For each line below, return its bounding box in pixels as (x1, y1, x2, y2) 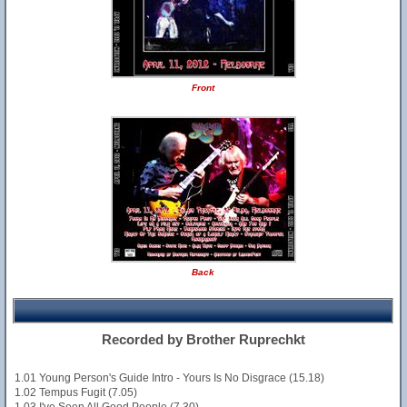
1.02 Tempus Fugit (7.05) (15, 386, 137, 399)
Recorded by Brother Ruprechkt (101, 332, 305, 347)
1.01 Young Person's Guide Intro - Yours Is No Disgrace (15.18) (15, 372, 324, 384)
